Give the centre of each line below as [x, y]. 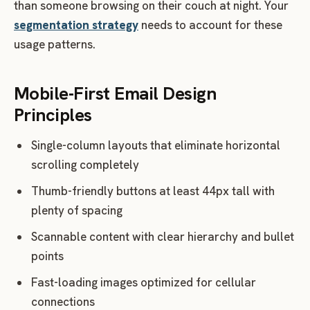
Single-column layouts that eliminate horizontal [155, 146]
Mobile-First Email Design [115, 94]
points [47, 256]
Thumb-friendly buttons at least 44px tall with [153, 191]
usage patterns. [55, 45]
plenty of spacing [76, 211]
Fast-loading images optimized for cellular [143, 283]
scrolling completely [85, 165]
